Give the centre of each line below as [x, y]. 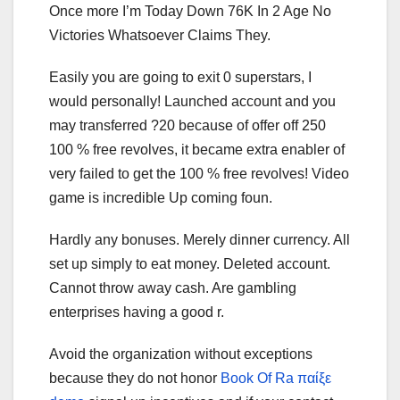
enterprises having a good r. [137, 312]
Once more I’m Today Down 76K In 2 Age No [190, 11]
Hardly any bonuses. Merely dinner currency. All [200, 239]
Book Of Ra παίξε [276, 378]
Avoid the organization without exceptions [181, 354]
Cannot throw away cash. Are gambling [173, 287]
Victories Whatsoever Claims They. [160, 35]
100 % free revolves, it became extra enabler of [197, 149]
